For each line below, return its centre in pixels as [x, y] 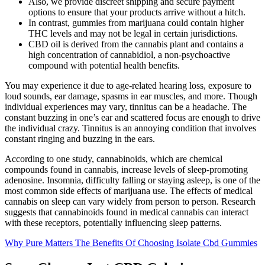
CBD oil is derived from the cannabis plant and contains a [136, 44]
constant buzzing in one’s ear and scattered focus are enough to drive [132, 118]
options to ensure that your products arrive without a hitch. [137, 12]
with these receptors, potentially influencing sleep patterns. [113, 223]
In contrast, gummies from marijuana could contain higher [136, 23]
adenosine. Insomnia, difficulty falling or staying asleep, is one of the [132, 180]
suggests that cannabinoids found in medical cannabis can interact [127, 212]
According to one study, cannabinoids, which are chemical [114, 159]
